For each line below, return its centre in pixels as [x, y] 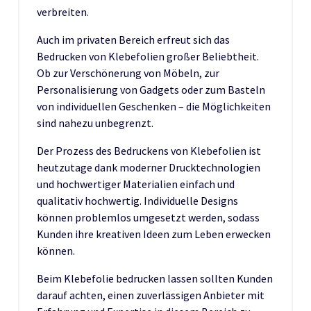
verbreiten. [63, 11]
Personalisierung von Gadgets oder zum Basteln [151, 89]
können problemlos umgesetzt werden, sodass [148, 217]
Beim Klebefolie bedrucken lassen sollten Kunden [155, 278]
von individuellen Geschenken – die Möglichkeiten [154, 106]
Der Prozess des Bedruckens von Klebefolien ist [149, 150]
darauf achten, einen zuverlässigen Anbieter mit [151, 295]
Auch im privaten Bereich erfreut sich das [133, 39]
